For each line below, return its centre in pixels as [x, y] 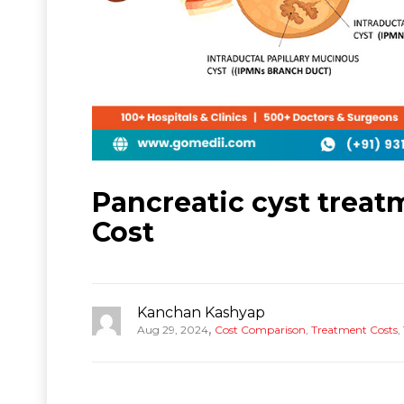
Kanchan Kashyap [201, 312]
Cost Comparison [260, 329]
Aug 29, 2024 [173, 329]
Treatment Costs [354, 329]
